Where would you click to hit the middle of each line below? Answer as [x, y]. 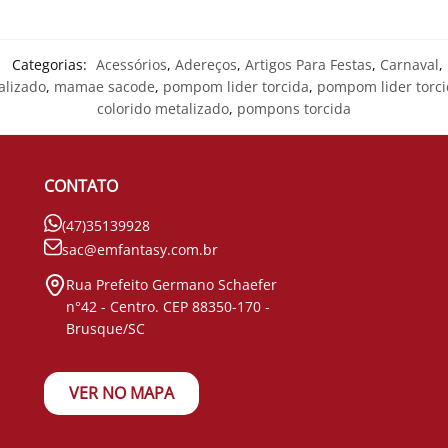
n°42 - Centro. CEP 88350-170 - [167, 306]
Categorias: [51, 64]
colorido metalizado [163, 108]
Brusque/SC [105, 328]
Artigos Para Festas [308, 64]
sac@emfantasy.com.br [139, 249]
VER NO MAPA [121, 392]
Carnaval [409, 64]
